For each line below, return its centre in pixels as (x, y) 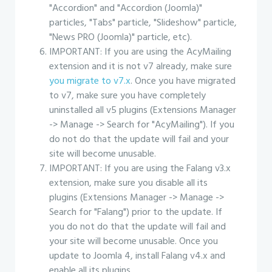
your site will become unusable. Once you (134, 242)
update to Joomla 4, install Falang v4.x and (137, 256)
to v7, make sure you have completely (127, 96)
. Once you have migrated (183, 81)
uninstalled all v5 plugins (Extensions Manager (143, 110)
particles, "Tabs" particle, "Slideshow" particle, (143, 23)
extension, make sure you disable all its (128, 183)
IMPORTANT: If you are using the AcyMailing (140, 52)
